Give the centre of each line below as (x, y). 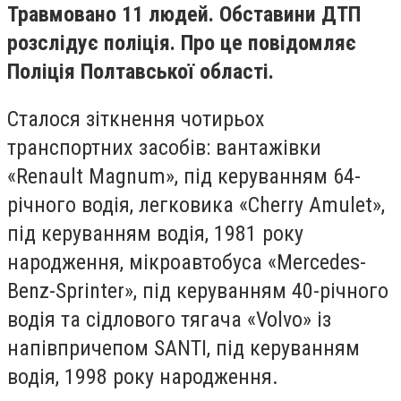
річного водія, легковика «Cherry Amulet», (196, 205)
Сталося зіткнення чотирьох (136, 119)
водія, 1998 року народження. (143, 377)
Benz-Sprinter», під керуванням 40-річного (198, 291)
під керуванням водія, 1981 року (155, 234)
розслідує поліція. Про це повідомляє (182, 43)
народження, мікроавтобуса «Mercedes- (187, 263)
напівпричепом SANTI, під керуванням (183, 349)
